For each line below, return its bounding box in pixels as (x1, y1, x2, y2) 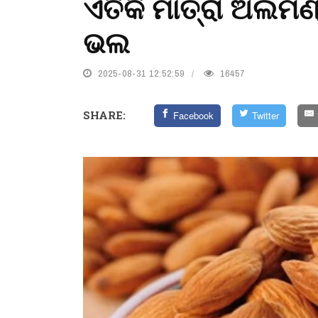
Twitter (252, 109, 280, 122)
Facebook (173, 109, 214, 122)
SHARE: (83, 108, 126, 122)
